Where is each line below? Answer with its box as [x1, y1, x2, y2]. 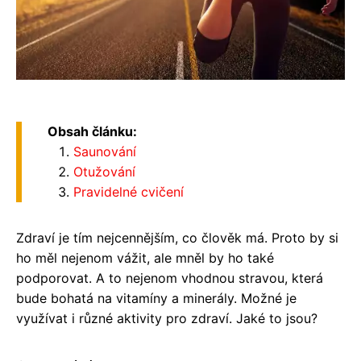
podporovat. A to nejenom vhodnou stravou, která [16, 269, 323, 286]
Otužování [73, 163, 135, 180]
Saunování [73, 143, 136, 160]
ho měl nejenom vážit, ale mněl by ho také [16, 249, 274, 266]
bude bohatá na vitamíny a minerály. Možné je [16, 289, 297, 306]
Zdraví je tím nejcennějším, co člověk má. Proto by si [16, 229, 338, 246]
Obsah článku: [48, 122, 137, 139]
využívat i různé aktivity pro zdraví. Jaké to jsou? [16, 309, 317, 326]
